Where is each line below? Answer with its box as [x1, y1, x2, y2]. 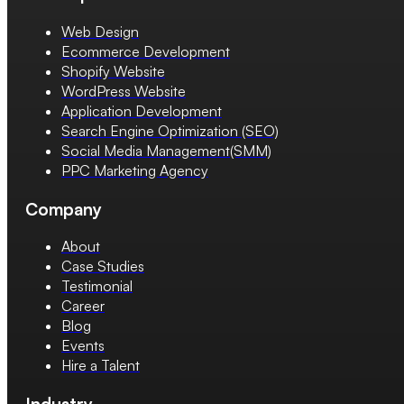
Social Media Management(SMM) [61, 141, 271, 160]
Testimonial [61, 277, 133, 296]
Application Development [61, 101, 222, 120]
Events [61, 336, 105, 355]
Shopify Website [61, 61, 165, 80]
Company [25, 197, 102, 219]
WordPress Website [61, 81, 186, 100]
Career [61, 297, 105, 316]
